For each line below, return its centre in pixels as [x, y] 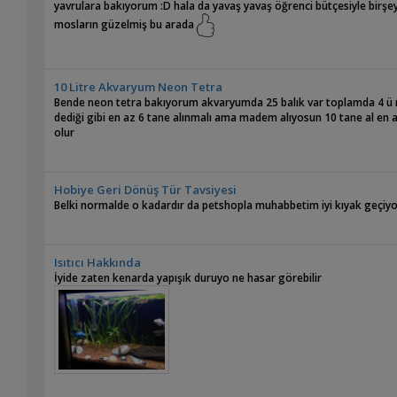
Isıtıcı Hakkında [98, 263]
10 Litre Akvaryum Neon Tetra [139, 87]
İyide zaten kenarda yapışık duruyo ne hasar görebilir [188, 278]
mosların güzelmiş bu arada [126, 25]
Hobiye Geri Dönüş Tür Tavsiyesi [146, 190]
